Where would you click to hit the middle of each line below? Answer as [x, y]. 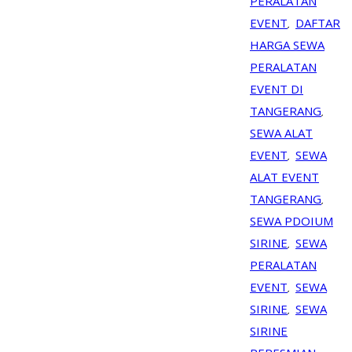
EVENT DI [277, 89]
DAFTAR [318, 23]
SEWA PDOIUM [291, 221]
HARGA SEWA [287, 45]
